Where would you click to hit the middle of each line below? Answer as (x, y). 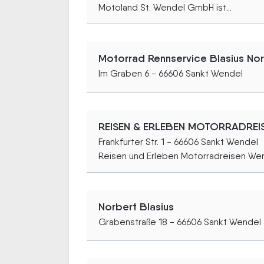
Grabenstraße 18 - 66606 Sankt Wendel (180, 222)
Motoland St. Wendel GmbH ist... (165, 7)
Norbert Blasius (136, 207)
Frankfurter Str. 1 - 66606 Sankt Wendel (178, 141)
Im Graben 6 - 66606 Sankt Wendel (171, 73)
